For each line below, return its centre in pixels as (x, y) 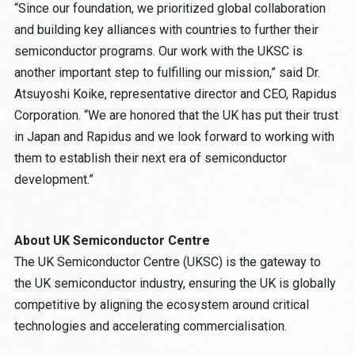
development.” (53, 180)
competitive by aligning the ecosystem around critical (161, 305)
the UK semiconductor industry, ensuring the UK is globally (175, 284)
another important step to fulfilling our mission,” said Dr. (167, 73)
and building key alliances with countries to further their (166, 30)
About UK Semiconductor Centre (112, 241)
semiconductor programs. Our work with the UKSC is (158, 52)
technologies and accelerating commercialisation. (150, 326)
